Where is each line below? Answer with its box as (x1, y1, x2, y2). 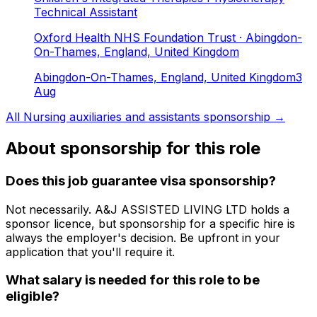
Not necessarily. (6, 202, 95, 217)
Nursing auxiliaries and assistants (23, 110, 200, 125)
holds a (247, 202, 289, 217)
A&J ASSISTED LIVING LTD (95, 202, 247, 217)
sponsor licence (6, 216, 91, 231)
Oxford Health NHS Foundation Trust (34, 30, 236, 45)
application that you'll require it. (6, 244, 175, 259)
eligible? (6, 288, 59, 305)
